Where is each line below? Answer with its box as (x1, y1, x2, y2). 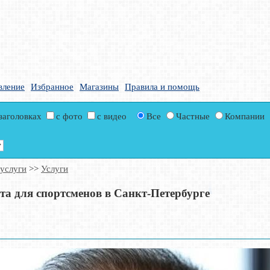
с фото (56, 111, 86, 122)
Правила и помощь (125, 82, 199, 92)
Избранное (31, 82, 74, 92)
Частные (176, 111, 213, 122)
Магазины (80, 82, 119, 92)
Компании (225, 111, 265, 122)
